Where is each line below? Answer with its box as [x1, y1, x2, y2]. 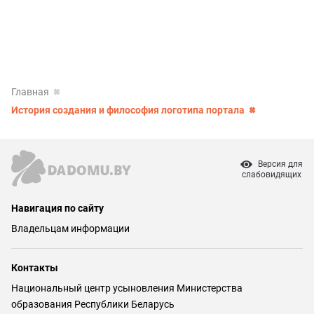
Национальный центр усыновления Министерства [11, 282, 243, 294]
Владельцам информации [11, 223, 130, 234]
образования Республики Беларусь [11, 299, 175, 310]
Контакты [11, 262, 58, 273]
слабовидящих [242, 170, 301, 179]
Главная [11, 86, 49, 97]
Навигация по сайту [11, 203, 104, 214]
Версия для [258, 159, 303, 169]
